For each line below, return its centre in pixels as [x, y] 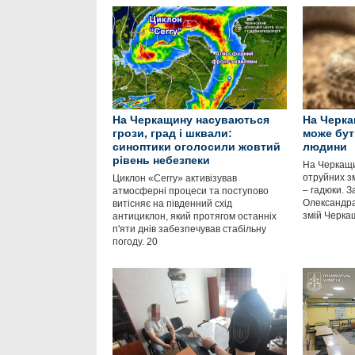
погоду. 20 [135, 242]
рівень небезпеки [161, 160]
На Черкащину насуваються [191, 120]
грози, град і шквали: [172, 133]
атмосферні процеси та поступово [191, 191]
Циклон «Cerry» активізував [175, 178]
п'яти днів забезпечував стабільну [189, 229]
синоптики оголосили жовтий [197, 147]
